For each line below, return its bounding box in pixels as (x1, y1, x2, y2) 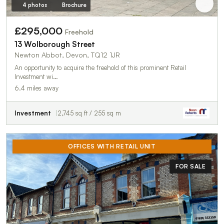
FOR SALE (175, 162, 205, 170)
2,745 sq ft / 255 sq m (57, 108, 121, 117)
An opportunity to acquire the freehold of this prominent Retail (14, 63, 186, 71)
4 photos (22, 1, 47, 8)
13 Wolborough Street (14, 39, 95, 49)
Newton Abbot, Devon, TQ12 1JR (14, 50, 120, 59)
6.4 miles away (14, 83, 58, 92)
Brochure (61, 1, 86, 8)
